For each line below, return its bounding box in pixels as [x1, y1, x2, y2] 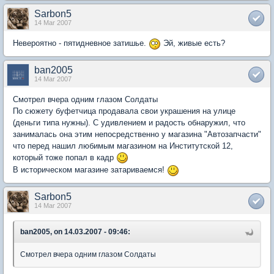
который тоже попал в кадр [13, 152, 116, 162]
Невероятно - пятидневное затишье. [13, 39, 149, 48]
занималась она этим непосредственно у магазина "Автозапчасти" [13, 129, 261, 139]
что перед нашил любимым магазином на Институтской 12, [13, 141, 233, 150]
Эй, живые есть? [161, 39, 225, 48]
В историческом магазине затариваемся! [13, 165, 167, 175]
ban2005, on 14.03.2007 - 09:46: [20, 227, 130, 236]
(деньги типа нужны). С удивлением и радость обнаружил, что [13, 117, 245, 127]
